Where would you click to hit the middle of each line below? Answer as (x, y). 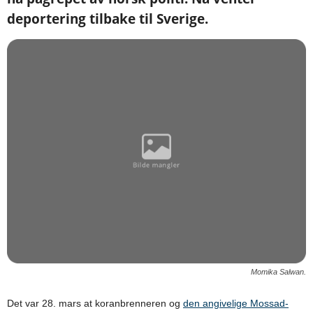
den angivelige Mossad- (236, 303)
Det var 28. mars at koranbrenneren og (95, 303)
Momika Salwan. (278, 271)
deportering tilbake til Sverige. (108, 19)
